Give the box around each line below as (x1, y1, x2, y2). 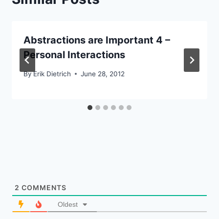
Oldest (58, 200, 78, 209)
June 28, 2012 (81, 69, 125, 78)
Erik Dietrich (33, 69, 71, 78)
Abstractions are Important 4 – (23, 34, 170, 46)
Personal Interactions (23, 49, 125, 61)
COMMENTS (20, 183, 66, 192)
